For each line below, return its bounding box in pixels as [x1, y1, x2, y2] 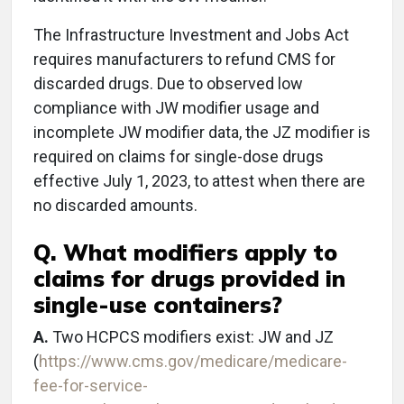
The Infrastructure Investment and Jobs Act [33, 25, 349, 44]
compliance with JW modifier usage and [33, 98, 319, 117]
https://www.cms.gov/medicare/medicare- [39, 352, 347, 371]
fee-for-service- [33, 376, 148, 395]
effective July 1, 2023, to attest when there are [33, 171, 365, 190]
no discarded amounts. [33, 196, 197, 215]
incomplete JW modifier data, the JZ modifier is [33, 123, 371, 142]
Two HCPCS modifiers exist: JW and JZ [49, 327, 334, 346]
